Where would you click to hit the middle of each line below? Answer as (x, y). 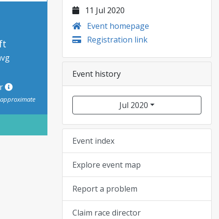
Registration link (116, 40)
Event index (93, 141)
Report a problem (105, 189)
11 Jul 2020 (104, 10)
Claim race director (107, 213)
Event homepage (117, 26)
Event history (97, 74)
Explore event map (107, 165)
